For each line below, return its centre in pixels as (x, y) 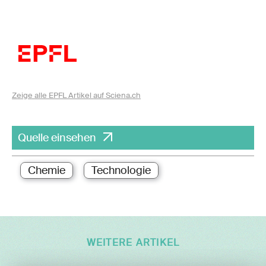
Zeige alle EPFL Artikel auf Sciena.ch (76, 96)
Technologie (121, 171)
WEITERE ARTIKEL (133, 243)
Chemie (47, 171)
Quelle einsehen (57, 138)
